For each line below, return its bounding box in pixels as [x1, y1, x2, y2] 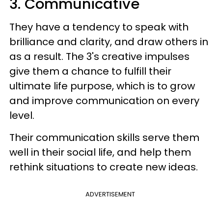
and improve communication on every [9, 93, 199, 108]
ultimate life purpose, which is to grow [9, 79, 195, 93]
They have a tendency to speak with [9, 20, 189, 34]
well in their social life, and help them [9, 145, 191, 159]
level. [9, 108, 34, 122]
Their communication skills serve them [9, 130, 199, 144]
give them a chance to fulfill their [9, 64, 171, 78]
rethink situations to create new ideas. [9, 160, 200, 174]
